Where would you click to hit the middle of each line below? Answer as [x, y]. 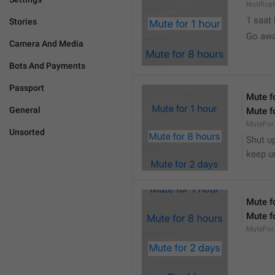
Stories [23, 21]
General [25, 110]
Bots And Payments [47, 66]
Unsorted [27, 132]
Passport [27, 88]
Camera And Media [46, 44]
